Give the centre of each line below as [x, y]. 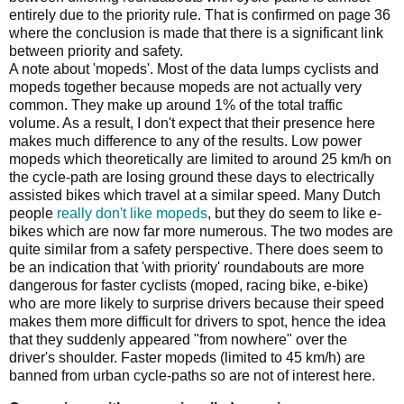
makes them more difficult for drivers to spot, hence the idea [197, 322]
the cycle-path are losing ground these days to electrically [192, 178]
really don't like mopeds [132, 214]
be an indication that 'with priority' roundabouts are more [187, 268]
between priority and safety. [96, 51]
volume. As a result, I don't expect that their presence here [192, 124]
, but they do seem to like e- [294, 214]
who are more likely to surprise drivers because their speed [197, 304]
